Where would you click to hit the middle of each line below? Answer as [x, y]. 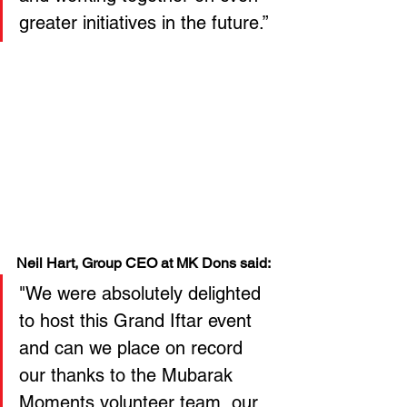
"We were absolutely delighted [143, 294]
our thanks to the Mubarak [129, 376]
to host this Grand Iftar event [138, 321]
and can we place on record [134, 348]
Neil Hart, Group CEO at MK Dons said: [144, 263]
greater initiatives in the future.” [144, 23]
